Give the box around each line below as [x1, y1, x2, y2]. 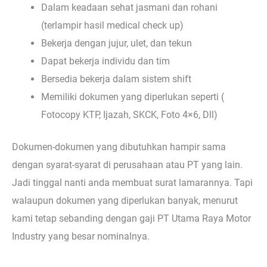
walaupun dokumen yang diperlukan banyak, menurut [12, 195, 238, 207]
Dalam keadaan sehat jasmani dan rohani [41, 1, 218, 13]
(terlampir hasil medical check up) [41, 19, 184, 31]
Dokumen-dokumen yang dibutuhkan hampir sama [12, 141, 226, 153]
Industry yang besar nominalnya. [12, 231, 150, 243]
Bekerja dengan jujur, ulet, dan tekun [41, 37, 193, 49]
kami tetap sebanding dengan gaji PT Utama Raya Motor [12, 213, 251, 225]
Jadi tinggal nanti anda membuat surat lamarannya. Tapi [12, 177, 253, 189]
